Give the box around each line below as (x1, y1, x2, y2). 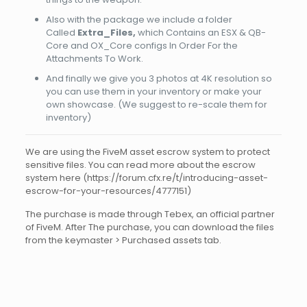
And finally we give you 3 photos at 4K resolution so (45, 71, 272, 85)
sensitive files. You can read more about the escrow (25, 158, 256, 171)
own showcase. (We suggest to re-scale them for (45, 97, 267, 111)
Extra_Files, (77, 25, 138, 39)
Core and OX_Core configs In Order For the (45, 38, 238, 52)
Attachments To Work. (45, 51, 143, 65)
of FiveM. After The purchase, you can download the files (25, 220, 274, 234)
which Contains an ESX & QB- (137, 25, 266, 39)
